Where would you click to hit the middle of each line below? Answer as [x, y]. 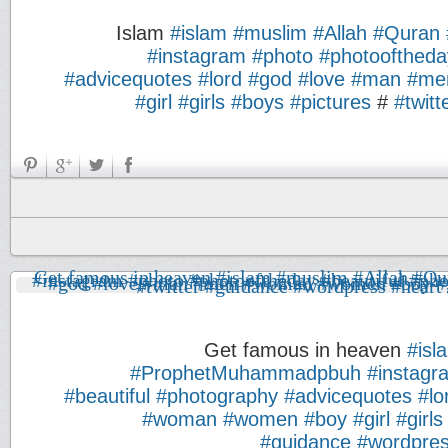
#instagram [196, 56]
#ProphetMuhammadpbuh [245, 373]
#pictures [330, 102]
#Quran [406, 33]
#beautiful [107, 396]
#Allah [340, 33]
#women [260, 419]
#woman [179, 419]
